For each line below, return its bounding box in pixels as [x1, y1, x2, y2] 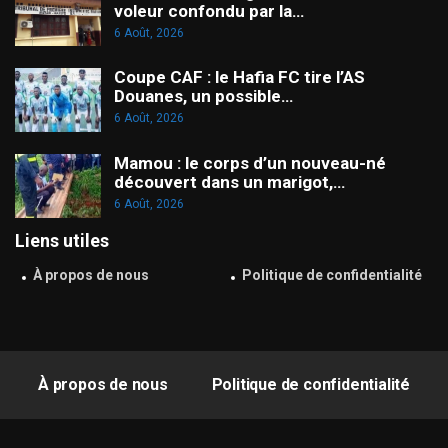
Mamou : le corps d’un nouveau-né [114, 152, 386, 173]
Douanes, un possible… [114, 86, 293, 107]
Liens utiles [15, 229, 109, 251]
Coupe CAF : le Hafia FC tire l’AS [114, 67, 365, 88]
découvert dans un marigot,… [114, 171, 345, 192]
